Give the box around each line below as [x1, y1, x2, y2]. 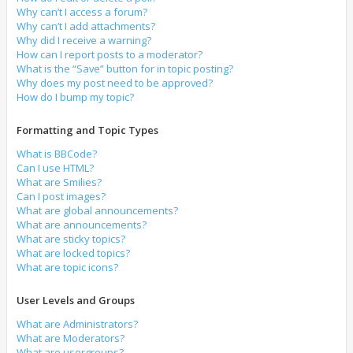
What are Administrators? [17, 317, 138, 331]
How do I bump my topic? [17, 90, 134, 104]
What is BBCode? [17, 147, 97, 161]
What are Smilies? [17, 175, 102, 189]
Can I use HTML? [17, 161, 94, 175]
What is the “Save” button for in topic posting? [17, 61, 233, 76]
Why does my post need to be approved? [17, 76, 213, 90]
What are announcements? [17, 217, 147, 232]
